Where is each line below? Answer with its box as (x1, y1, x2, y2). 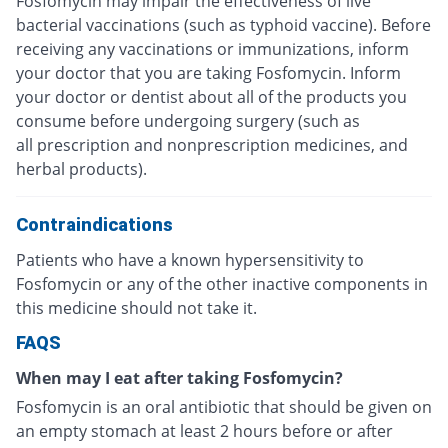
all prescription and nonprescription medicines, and (16, 133, 408, 156)
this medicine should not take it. (16, 296, 257, 319)
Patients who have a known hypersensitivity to (16, 248, 364, 271)
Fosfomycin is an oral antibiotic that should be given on (16, 395, 432, 418)
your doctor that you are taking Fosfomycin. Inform (16, 61, 401, 84)
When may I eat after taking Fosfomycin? (16, 366, 343, 389)
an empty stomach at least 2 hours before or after (16, 419, 393, 442)
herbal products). (16, 157, 147, 180)
